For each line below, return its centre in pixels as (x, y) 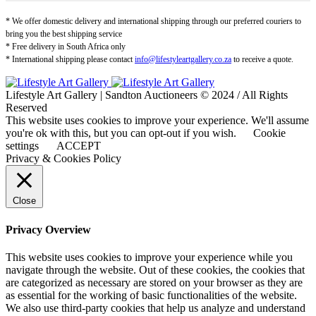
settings (22, 146)
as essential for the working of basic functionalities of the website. (151, 295)
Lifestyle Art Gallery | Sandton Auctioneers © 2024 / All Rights (147, 95)
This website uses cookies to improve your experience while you (149, 257)
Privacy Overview (48, 229)
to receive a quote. (262, 60)
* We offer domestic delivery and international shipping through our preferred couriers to (153, 22)
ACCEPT (79, 146)
